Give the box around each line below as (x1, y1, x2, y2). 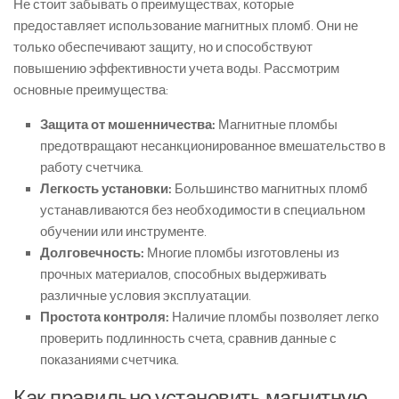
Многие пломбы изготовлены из (144, 245, 339, 261)
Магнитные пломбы (216, 117, 338, 133)
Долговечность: (40, 245, 144, 261)
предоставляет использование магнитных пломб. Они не (13, 18, 358, 34)
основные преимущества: (13, 82, 168, 98)
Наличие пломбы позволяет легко (169, 309, 379, 325)
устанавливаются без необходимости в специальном (40, 202, 365, 218)
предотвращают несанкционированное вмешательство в (40, 138, 386, 154)
